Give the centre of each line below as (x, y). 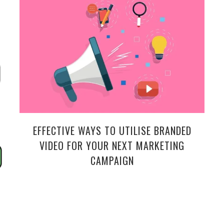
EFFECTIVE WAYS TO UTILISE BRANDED (112, 131)
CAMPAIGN (112, 161)
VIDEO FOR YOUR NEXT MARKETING (112, 146)
